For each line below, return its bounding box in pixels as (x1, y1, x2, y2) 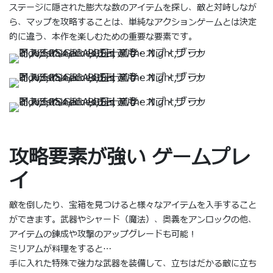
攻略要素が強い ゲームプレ (9, 143, 250, 172)
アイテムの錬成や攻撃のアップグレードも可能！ (9, 227, 197, 241)
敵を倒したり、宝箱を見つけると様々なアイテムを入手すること (9, 198, 257, 211)
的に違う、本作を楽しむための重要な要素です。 (9, 30, 197, 43)
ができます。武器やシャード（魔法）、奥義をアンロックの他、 (9, 213, 257, 226)
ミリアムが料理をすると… (9, 242, 112, 255)
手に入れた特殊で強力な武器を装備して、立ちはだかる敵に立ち (9, 257, 257, 270)
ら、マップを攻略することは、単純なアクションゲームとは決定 (9, 15, 257, 29)
